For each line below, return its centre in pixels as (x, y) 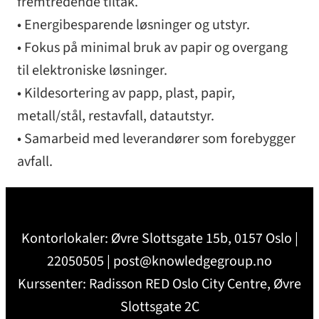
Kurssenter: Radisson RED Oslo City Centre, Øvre (159, 284)
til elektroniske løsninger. (92, 70)
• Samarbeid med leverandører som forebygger (156, 138)
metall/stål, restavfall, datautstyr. (116, 116)
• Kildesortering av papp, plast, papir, (126, 93)
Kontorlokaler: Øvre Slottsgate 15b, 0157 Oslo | (159, 238)
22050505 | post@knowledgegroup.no (159, 261)
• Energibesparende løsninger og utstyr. (134, 25)
